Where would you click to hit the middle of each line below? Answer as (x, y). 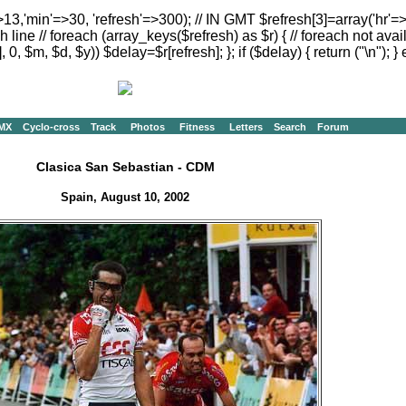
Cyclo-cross (51, 127)
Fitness (197, 127)
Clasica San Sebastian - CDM (125, 167)
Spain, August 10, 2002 (126, 197)
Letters (246, 127)
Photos (147, 127)
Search (290, 127)
